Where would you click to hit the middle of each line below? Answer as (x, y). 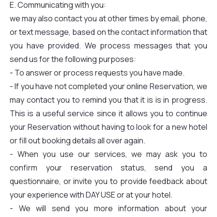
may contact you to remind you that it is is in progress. (108, 100)
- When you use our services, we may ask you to (108, 154)
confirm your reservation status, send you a (108, 168)
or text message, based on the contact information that (108, 32)
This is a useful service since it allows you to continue (108, 113)
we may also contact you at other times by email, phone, (108, 18)
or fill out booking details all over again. (77, 140)
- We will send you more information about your (108, 208)
